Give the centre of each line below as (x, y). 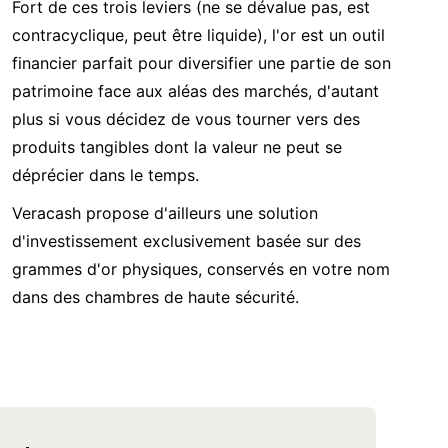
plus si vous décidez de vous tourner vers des (186, 119)
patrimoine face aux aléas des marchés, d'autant (195, 91)
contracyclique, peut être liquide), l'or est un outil (198, 35)
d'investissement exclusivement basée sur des (186, 241)
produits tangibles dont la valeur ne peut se (177, 147)
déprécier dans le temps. (105, 175)
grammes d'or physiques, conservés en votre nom (201, 269)
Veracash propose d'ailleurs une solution (165, 213)
